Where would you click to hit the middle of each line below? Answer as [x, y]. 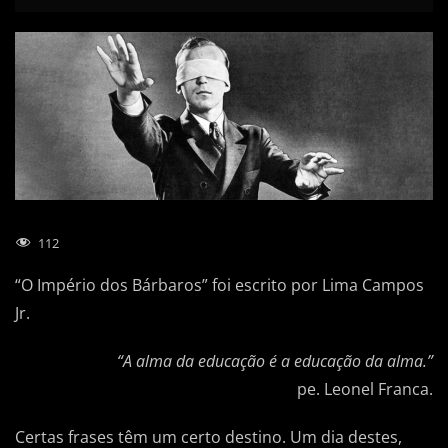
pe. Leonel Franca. [365, 388]
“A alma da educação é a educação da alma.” [275, 360]
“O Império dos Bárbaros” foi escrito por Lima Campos [219, 284]
